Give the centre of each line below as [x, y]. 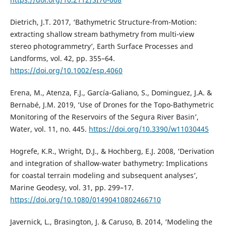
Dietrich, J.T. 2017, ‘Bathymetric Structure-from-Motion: [103, 22]
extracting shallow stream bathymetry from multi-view [102, 34]
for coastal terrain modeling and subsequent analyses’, [104, 176]
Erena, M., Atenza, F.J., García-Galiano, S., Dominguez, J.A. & [111, 93]
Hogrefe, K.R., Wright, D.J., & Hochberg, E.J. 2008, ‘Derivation [112, 151]
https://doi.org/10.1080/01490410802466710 [85, 200]
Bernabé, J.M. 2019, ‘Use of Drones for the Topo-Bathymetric [112, 105]
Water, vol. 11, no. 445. [49, 129]
